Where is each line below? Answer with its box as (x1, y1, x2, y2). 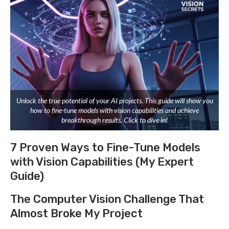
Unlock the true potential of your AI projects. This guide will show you (16, 96, 213, 105)
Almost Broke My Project (10, 206, 143, 220)
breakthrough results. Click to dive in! (61, 115, 168, 124)
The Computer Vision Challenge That (10, 192, 204, 206)
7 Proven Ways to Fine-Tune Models (10, 140, 200, 154)
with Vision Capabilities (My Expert (10, 154, 194, 169)
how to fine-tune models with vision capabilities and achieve (30, 105, 199, 114)
